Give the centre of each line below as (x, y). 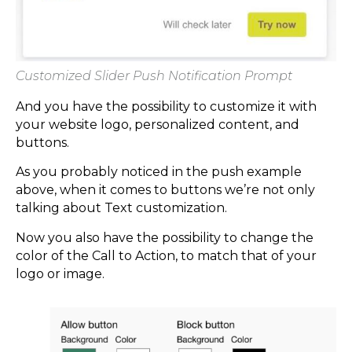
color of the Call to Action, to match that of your (166, 255)
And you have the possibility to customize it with (166, 106)
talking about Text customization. (121, 208)
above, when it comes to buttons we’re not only (165, 190)
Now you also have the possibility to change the (165, 237)
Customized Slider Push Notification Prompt (154, 75)
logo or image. (60, 273)
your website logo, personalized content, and (158, 124)
